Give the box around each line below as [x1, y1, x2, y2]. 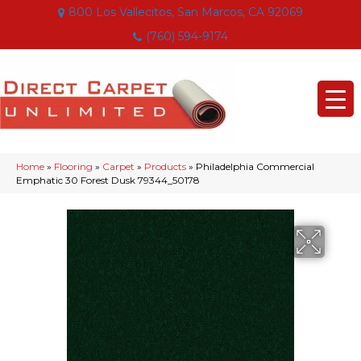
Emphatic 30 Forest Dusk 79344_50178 [16, 174, 200, 186]
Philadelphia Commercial [196, 160, 314, 172]
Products [144, 160, 186, 172]
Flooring [54, 160, 93, 172]
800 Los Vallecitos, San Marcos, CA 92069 [68, 5, 303, 19]
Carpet [102, 160, 135, 172]
